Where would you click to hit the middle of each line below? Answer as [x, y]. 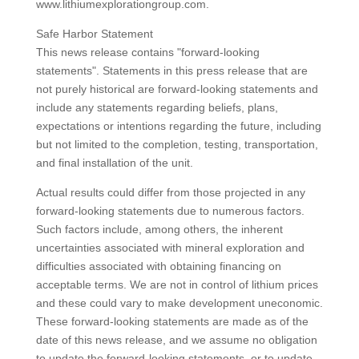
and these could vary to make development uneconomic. [179, 303]
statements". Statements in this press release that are [171, 71]
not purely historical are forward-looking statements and [177, 89]
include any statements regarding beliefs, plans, [157, 107]
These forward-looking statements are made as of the [172, 321]
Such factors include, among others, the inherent [159, 229]
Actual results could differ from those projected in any [170, 192]
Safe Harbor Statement [94, 34]
